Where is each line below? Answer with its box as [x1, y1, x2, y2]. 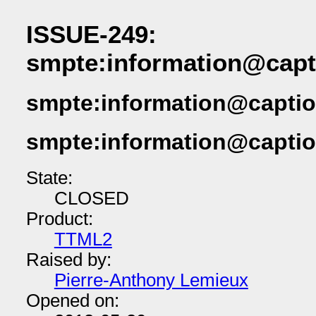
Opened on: [25, 290, 119, 310]
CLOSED [54, 188, 129, 208]
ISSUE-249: [25, 20, 157, 48]
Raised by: [25, 249, 111, 269]
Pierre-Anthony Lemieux [54, 269, 248, 290]
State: [25, 167, 73, 188]
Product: [25, 208, 93, 229]
